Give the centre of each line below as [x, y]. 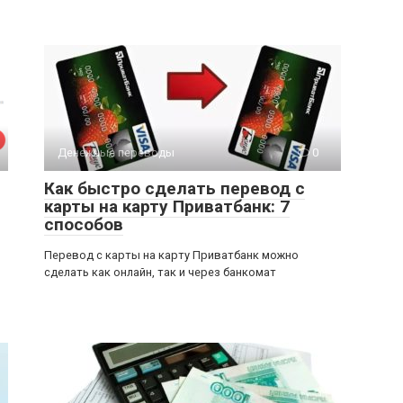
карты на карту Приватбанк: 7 [167, 206]
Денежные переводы [116, 152]
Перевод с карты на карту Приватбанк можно [171, 255]
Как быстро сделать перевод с [175, 188]
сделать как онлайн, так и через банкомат [160, 272]
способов [84, 224]
